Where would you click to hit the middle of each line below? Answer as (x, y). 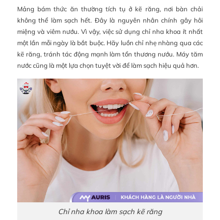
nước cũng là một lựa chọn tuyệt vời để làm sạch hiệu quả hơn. (108, 65)
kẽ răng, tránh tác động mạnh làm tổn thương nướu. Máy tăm (110, 54)
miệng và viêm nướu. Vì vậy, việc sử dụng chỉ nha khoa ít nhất (110, 31)
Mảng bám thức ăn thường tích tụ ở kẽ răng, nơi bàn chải (110, 9)
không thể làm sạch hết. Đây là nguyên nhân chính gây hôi (110, 20)
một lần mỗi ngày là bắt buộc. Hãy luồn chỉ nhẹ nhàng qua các (110, 42)
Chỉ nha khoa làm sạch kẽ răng (110, 212)
